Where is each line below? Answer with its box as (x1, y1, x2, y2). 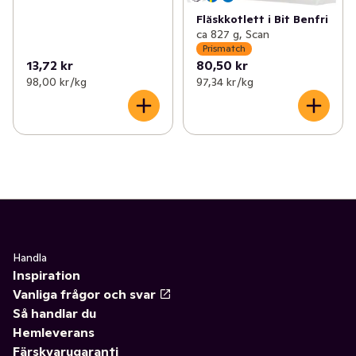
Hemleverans (13, 323, 95, 340)
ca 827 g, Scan (195, 26, 269, 41)
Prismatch (202, 42, 246, 55)
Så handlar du (13, 304, 96, 321)
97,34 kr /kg (195, 74, 253, 89)
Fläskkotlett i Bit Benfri (195, 11, 328, 26)
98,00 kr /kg (26, 74, 87, 89)
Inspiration (13, 266, 80, 283)
